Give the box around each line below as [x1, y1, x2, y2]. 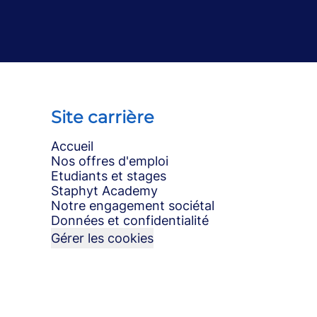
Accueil [51, 139, 93, 154]
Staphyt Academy [51, 183, 158, 198]
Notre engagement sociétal [51, 198, 214, 213]
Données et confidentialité [51, 213, 209, 228]
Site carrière [51, 107, 154, 127]
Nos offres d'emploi [51, 154, 168, 168]
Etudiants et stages [51, 168, 166, 183]
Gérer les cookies [51, 231, 154, 246]
